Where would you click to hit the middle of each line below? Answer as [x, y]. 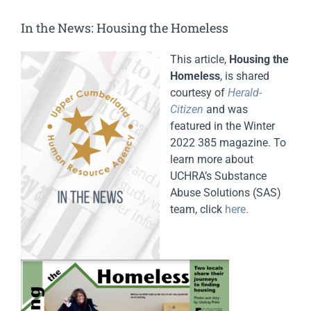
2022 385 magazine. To [228, 143]
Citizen [187, 110]
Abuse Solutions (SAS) [226, 193]
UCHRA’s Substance [218, 176]
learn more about [212, 160]
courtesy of [199, 93]
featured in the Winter [222, 126]
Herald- [245, 93]
